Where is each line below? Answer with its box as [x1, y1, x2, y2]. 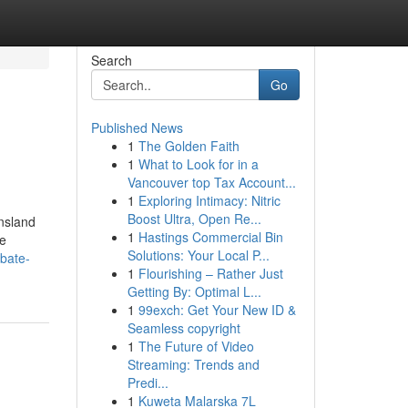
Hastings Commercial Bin [138, 228, 283, 246]
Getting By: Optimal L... [127, 282, 261, 301]
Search [90, 51, 132, 69]
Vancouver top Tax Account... [127, 173, 296, 191]
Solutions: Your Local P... [127, 246, 270, 264]
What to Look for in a [138, 155, 259, 173]
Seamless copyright [127, 319, 240, 337]
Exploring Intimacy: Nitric [138, 191, 280, 209]
